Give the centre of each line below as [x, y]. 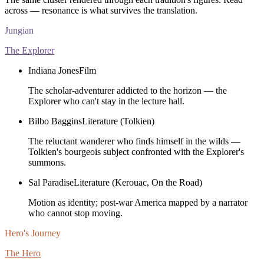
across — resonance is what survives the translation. [101, 10]
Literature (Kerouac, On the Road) [138, 182]
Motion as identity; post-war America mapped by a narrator [138, 202]
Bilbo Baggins [55, 121]
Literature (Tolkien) [118, 121]
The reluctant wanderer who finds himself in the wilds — [134, 141]
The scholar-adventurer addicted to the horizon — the [128, 90]
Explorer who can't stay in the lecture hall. [106, 101]
